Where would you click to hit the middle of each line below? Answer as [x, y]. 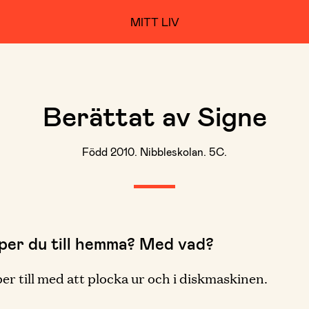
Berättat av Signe [154, 115]
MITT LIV [155, 21]
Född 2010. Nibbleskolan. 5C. [154, 151]
